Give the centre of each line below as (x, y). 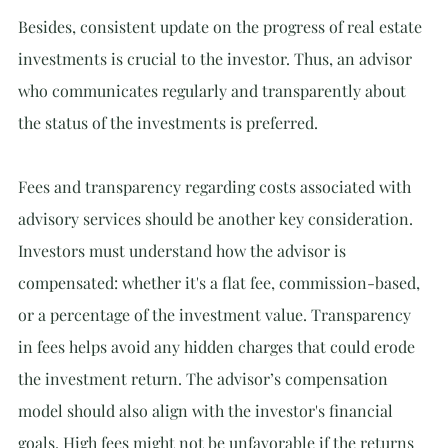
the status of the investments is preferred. (168, 122)
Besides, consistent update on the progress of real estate (222, 26)
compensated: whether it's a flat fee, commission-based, (221, 282)
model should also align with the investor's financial (207, 410)
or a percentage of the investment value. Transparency (216, 314)
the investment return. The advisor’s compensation (205, 378)
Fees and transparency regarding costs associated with (216, 186)
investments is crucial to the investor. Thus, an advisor (217, 58)
